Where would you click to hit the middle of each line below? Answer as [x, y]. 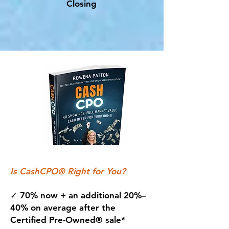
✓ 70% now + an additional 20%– [78, 195]
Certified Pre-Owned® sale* [68, 220]
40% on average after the [63, 208]
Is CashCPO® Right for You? [68, 171]
